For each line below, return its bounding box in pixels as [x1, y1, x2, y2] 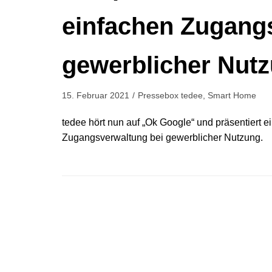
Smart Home [208, 90, 256, 100]
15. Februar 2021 [62, 90, 129, 100]
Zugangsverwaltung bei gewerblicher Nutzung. [62, 132, 263, 143]
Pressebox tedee [138, 90, 203, 100]
